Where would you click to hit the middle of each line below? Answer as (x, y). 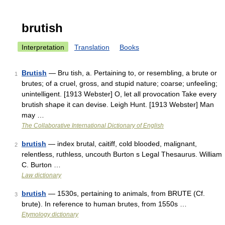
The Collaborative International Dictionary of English (93, 126)
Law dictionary (41, 175)
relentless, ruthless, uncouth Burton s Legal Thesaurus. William (122, 154)
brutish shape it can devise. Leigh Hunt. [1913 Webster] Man (118, 104)
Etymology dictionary (50, 214)
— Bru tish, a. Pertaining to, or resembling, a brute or (132, 73)
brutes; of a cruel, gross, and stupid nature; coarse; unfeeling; (120, 83)
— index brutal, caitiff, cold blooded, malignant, (122, 144)
